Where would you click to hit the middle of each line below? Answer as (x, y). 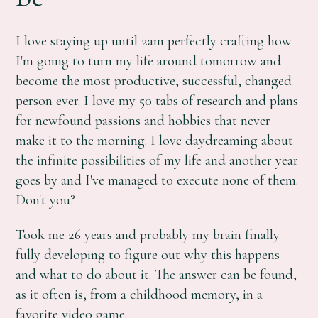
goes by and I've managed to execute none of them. (157, 180)
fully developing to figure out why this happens (148, 254)
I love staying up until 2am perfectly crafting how (154, 41)
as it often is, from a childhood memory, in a (139, 294)
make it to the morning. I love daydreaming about (155, 141)
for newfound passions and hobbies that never (143, 121)
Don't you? (46, 200)
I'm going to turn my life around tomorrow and (149, 61)
